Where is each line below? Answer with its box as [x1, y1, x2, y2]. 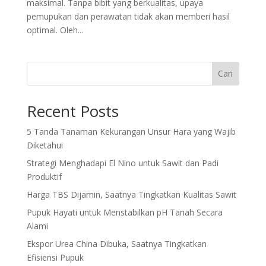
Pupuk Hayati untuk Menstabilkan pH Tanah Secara [26, 206, 223, 218]
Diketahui [26, 139, 63, 151]
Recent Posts [26, 100, 119, 122]
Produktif [26, 170, 62, 182]
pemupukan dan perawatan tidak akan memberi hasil [26, 10, 230, 22]
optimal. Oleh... [26, 24, 83, 36]
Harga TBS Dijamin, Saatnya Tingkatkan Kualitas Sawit [26, 188, 236, 200]
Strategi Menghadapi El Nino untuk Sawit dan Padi [26, 157, 218, 169]
